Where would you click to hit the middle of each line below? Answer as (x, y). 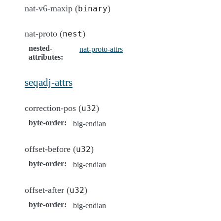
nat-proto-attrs (101, 49)
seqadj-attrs (49, 82)
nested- (40, 48)
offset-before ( (50, 149)
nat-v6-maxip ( (51, 8)
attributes (45, 57)
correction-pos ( (53, 108)
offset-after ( (47, 190)
